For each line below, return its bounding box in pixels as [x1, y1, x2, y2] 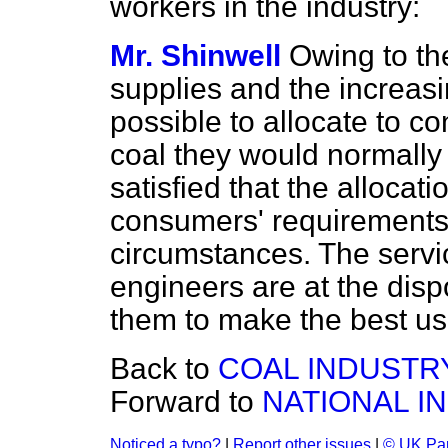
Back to [110, 352, 218, 385]
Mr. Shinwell [110, 39, 281, 72]
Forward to [110, 385, 262, 418]
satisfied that [110, 171, 287, 204]
